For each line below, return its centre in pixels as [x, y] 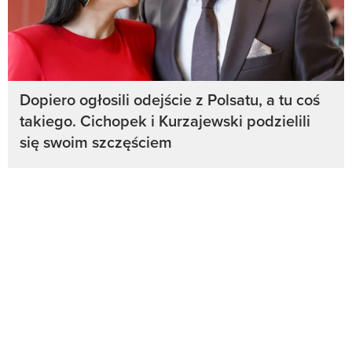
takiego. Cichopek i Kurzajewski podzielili [165, 121]
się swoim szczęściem [96, 142]
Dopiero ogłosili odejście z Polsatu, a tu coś [170, 100]
